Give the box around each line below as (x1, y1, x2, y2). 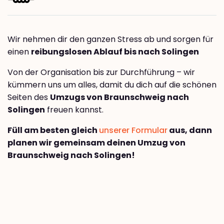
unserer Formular (99, 124, 167, 136)
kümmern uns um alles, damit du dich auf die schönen (7, 79, 216, 91)
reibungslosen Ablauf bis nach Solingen (31, 46, 199, 58)
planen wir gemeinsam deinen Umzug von (7, 137, 185, 149)
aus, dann (167, 124, 212, 136)
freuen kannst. (45, 104, 103, 116)
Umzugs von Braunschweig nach (50, 91, 189, 103)
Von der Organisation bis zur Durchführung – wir (7, 66, 195, 78)
